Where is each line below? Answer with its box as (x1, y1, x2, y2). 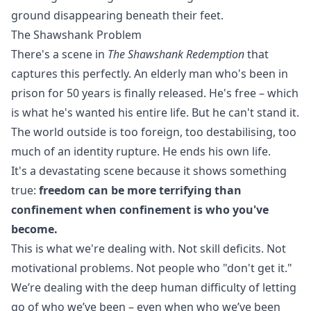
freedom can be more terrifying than (39, 183, 242, 198)
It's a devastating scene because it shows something (11, 163, 287, 178)
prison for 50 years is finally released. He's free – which (11, 85, 299, 101)
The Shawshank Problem (11, 27, 142, 42)
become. (11, 221, 58, 237)
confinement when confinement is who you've (11, 202, 269, 217)
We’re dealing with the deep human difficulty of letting (11, 280, 296, 295)
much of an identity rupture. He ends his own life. (11, 144, 271, 159)
